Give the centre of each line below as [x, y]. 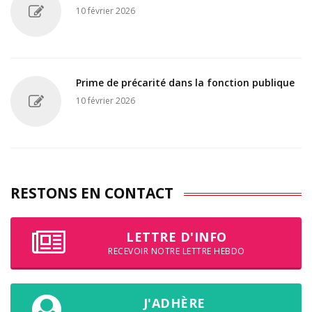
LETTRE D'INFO [177, 237]
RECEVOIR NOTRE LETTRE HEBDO [177, 251]
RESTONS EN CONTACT [92, 193]
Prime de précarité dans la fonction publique [185, 83]
